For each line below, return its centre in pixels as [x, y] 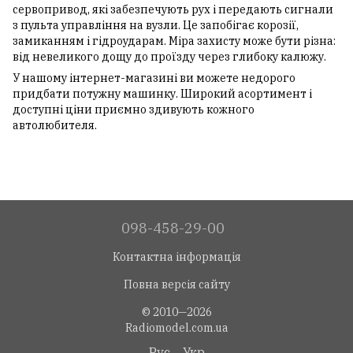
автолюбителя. [55, 126]
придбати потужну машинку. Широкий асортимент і [162, 94]
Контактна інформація [176, 256]
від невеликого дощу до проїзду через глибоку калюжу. [169, 57]
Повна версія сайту [176, 284]
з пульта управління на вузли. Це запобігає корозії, [156, 26]
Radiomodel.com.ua [176, 327]
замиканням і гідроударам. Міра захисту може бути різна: [174, 41]
